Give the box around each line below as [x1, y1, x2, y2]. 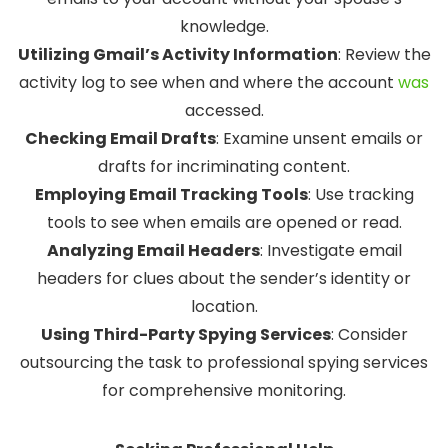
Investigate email [266, 239, 402, 263]
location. [190, 295, 258, 319]
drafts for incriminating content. [98, 155, 350, 179]
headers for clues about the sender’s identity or [37, 267, 411, 291]
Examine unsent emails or [219, 127, 423, 151]
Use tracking [310, 183, 414, 207]
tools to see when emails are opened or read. [46, 211, 402, 235]
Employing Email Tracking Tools [34, 183, 308, 207]
